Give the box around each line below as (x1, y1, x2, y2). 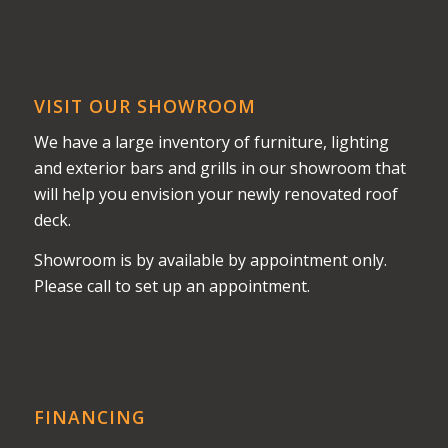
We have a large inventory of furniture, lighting (33, 131, 389, 154)
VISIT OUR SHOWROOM (33, 93, 256, 118)
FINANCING (33, 404, 145, 429)
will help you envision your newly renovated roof (33, 183, 398, 206)
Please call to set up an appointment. (33, 274, 310, 297)
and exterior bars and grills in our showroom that (33, 157, 406, 180)
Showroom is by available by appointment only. (33, 248, 387, 271)
